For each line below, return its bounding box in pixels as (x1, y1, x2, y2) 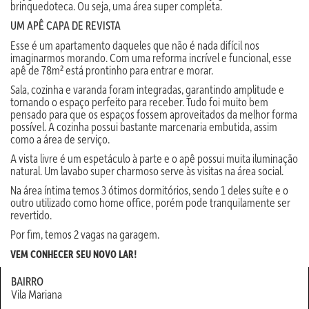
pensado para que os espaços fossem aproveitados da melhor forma (10, 106, 297, 121)
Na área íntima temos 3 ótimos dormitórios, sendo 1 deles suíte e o (10, 182, 288, 197)
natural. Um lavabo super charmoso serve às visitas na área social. (10, 163, 283, 178)
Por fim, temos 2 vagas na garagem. (10, 226, 159, 241)
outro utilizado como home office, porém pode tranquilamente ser (10, 195, 290, 210)
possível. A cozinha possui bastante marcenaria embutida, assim (10, 119, 277, 134)
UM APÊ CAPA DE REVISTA (10, 17, 121, 32)
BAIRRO (11, 273, 43, 288)
